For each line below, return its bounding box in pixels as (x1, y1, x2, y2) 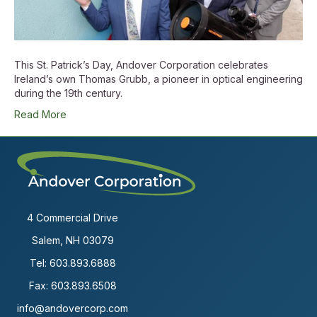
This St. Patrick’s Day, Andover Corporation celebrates (14, 59, 268, 71)
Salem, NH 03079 (31, 234, 114, 247)
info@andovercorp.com (17, 302, 128, 315)
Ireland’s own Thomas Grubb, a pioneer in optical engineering (14, 73, 303, 86)
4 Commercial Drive (27, 212, 118, 224)
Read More (14, 108, 67, 121)
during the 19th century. (14, 87, 122, 100)
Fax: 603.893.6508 (28, 279, 117, 292)
